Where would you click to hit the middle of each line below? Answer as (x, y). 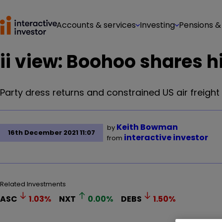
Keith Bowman (147, 127)
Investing (157, 25)
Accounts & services (96, 25)
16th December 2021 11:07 (52, 133)
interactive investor (166, 138)
